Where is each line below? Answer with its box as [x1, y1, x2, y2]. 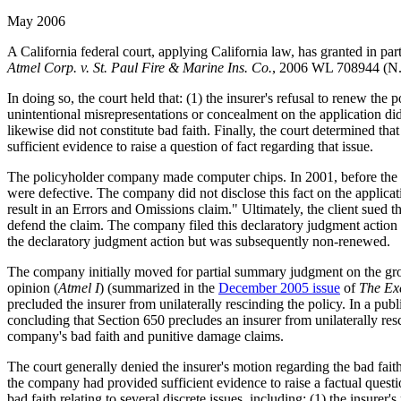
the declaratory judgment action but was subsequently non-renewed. [7, 233, 390, 249]
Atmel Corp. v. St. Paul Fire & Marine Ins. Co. [7, 59, 272, 75]
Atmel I [58, 279, 99, 295]
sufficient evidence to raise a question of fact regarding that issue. [7, 138, 373, 154]
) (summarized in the [99, 279, 218, 295]
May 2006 [7, 13, 65, 29]
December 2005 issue [218, 279, 340, 295]
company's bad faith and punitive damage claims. [7, 328, 284, 344]
